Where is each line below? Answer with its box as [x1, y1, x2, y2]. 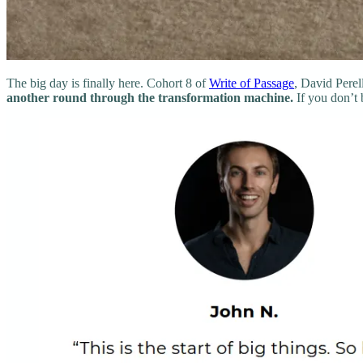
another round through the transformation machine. [6, 90, 297, 105]
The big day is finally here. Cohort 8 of [6, 75, 209, 90]
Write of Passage [209, 75, 294, 90]
